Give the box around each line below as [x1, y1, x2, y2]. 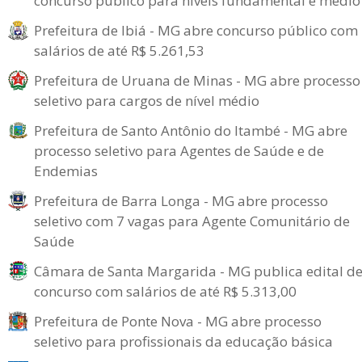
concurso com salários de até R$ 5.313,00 [34, 282, 297, 301]
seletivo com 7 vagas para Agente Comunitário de [34, 212, 350, 230]
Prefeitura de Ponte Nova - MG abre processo [34, 312, 322, 330]
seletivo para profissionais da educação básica [34, 332, 333, 351]
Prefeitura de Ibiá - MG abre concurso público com [34, 21, 358, 40]
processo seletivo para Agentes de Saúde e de [34, 141, 324, 160]
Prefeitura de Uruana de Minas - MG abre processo [34, 71, 360, 90]
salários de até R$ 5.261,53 [34, 41, 204, 60]
